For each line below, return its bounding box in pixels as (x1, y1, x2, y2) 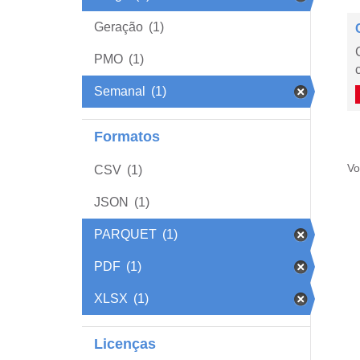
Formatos (94, 129, 160, 145)
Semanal (94, 84, 145, 98)
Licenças (94, 336, 156, 352)
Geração (94, 20, 143, 34)
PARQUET (94, 227, 157, 241)
